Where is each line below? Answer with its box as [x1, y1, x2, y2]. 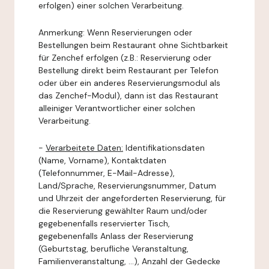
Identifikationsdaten [123, 142, 205, 153]
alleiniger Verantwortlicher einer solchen [38, 103, 195, 113]
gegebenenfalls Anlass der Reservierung [38, 231, 193, 241]
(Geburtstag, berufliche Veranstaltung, [38, 243, 189, 254]
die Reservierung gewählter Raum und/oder [38, 205, 207, 216]
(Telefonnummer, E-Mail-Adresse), [38, 168, 175, 178]
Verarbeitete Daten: [46, 142, 123, 153]
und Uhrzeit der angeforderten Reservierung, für [38, 193, 226, 204]
